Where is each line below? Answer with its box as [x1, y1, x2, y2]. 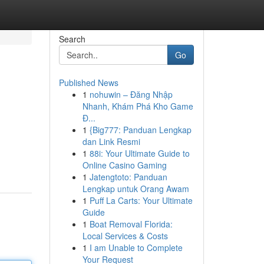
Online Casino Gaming [82, 159, 167, 171]
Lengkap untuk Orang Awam [82, 183, 189, 194]
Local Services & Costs [82, 230, 168, 242]
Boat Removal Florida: [89, 218, 173, 230]
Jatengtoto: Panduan [89, 171, 167, 183]
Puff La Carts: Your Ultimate [89, 194, 193, 206]
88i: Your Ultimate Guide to [89, 147, 190, 159]
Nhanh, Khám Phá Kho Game [82, 100, 193, 112]
